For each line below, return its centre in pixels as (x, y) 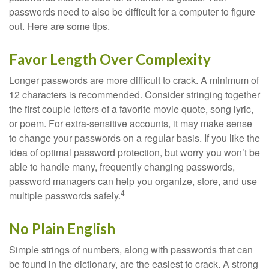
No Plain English (62, 228)
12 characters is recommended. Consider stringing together (134, 95)
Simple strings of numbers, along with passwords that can (131, 249)
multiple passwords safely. (65, 195)
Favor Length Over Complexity (110, 59)
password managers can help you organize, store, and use (133, 181)
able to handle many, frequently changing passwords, (122, 167)
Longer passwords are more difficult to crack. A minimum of (134, 80)
